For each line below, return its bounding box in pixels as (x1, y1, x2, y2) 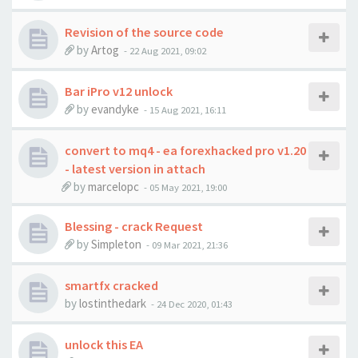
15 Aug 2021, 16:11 (149, 103, 226, 116)
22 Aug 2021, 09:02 (129, 44, 206, 57)
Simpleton (91, 237, 141, 252)
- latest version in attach (65, 161, 205, 177)
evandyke (91, 101, 139, 117)
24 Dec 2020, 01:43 (157, 297, 233, 310)
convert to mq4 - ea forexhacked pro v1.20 (65, 142, 306, 158)
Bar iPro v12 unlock (65, 83, 173, 99)
